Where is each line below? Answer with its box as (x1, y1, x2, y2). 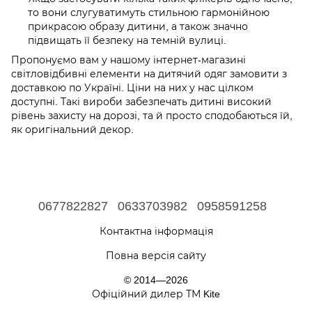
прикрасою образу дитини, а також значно (28, 20, 248, 32)
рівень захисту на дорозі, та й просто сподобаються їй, (11, 109, 292, 121)
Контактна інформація (99, 225, 213, 237)
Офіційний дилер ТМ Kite (92, 288, 220, 299)
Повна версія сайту (106, 249, 206, 261)
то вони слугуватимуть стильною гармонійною (28, 6, 270, 18)
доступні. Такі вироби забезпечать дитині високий (11, 95, 272, 107)
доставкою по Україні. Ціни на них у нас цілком (11, 81, 253, 93)
